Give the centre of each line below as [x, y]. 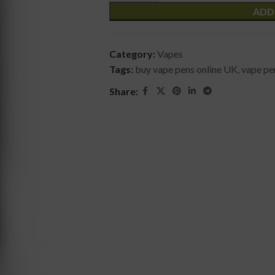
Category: [132, 54]
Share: [123, 91]
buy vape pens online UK [186, 69]
